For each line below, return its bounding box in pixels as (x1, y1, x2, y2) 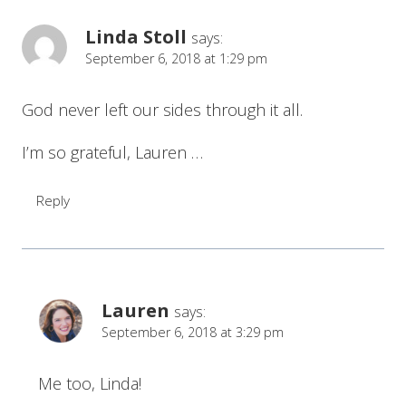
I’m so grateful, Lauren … (22, 140, 203, 163)
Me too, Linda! (38, 372, 141, 394)
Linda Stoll (85, 24, 187, 50)
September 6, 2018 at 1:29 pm (85, 50, 267, 68)
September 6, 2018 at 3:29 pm (101, 323, 284, 341)
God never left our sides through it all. (22, 98, 303, 121)
